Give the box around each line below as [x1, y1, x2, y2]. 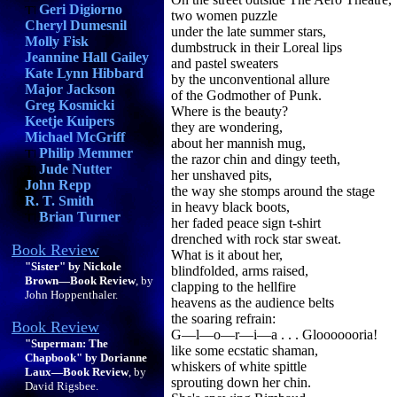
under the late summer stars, [171, 24, 326, 39]
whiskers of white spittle [171, 359, 307, 374]
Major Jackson [25, 82, 115, 97]
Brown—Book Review [25, 274, 136, 287]
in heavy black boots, [171, 199, 290, 214]
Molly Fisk [25, 34, 89, 49]
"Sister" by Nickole [25, 260, 121, 273]
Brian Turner [39, 209, 121, 224]
